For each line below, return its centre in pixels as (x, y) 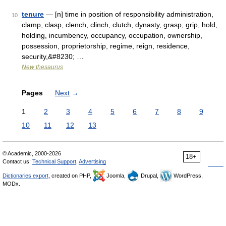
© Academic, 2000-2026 (32, 153)
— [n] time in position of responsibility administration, (129, 14)
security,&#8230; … (53, 56)
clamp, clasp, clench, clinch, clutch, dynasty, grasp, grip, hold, (120, 25)
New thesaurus (42, 67)
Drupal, (150, 176)
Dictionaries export (25, 176)
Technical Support (54, 161)
